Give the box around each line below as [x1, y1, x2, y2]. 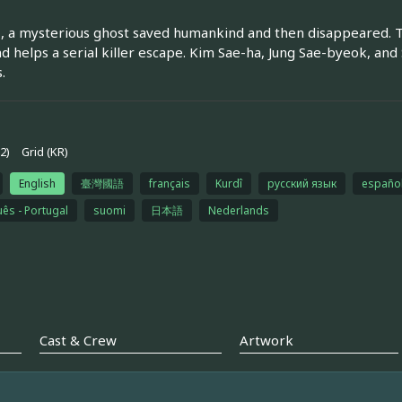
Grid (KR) [21, 144, 68, 160]
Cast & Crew [39, 331, 117, 350]
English [18, 175, 56, 191]
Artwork [239, 331, 293, 350]
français [148, 175, 190, 191]
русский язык [267, 175, 336, 191]
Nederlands [207, 202, 269, 218]
